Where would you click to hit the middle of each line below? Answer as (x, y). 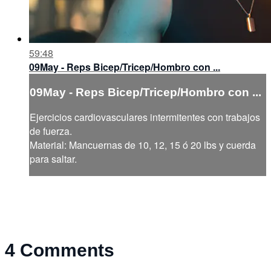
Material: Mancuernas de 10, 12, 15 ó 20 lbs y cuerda (143, 145)
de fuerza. (51, 131)
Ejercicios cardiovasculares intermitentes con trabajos (145, 117)
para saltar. (53, 159)
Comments (67, 250)
